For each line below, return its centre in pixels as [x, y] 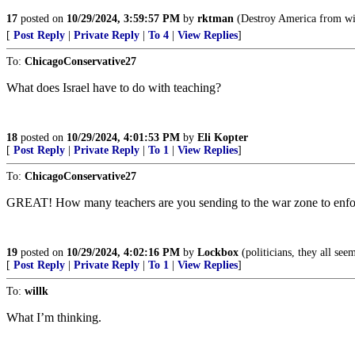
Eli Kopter [223, 137]
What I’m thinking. [54, 317]
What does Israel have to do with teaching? [114, 88]
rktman [216, 19]
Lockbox [218, 252]
